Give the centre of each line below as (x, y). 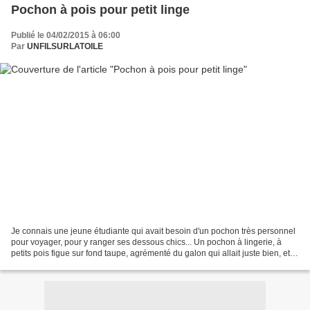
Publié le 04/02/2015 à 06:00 (66, 35)
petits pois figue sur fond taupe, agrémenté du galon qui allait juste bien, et (151, 254)
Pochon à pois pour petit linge (100, 9)
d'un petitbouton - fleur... (56, 265)
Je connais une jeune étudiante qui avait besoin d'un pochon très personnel (153, 231)
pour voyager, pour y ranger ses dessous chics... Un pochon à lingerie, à (146, 243)
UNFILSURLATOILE (65, 46)
